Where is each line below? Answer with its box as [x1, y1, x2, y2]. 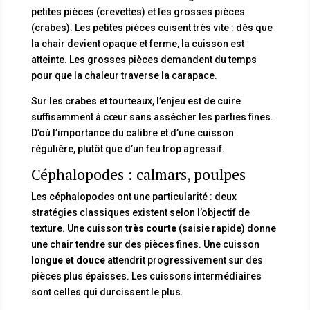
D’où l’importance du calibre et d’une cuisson [30, 127, 234, 138]
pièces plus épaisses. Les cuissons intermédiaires [30, 270, 262, 282]
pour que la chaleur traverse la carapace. [30, 69, 217, 81]
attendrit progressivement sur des [104, 254, 263, 266]
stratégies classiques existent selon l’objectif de [30, 206, 250, 218]
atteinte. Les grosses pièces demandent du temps [30, 53, 257, 65]
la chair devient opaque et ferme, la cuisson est [30, 37, 244, 49]
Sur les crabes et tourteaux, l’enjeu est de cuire [30, 95, 241, 107]
